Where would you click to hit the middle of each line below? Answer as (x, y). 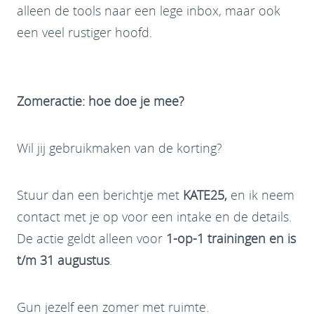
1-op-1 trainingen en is (231, 239)
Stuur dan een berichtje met (100, 195)
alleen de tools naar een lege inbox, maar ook (149, 11)
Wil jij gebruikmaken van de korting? (120, 148)
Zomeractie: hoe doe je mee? (101, 101)
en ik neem (261, 195)
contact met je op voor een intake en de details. (154, 217)
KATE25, (205, 195)
